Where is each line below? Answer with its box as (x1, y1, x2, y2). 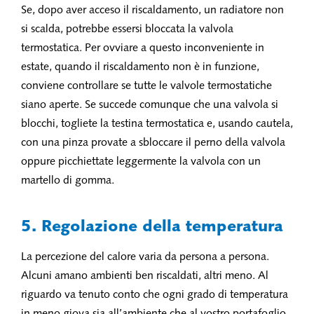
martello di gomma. (21, 175, 114, 186)
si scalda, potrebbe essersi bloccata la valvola (21, 24, 233, 35)
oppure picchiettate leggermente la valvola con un (21, 156, 261, 168)
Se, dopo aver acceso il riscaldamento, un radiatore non (21, 5, 284, 16)
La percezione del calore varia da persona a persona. (21, 252, 269, 263)
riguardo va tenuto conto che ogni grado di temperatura (21, 289, 288, 301)
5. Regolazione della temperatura (21, 219, 283, 235)
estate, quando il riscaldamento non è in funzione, (21, 62, 259, 73)
